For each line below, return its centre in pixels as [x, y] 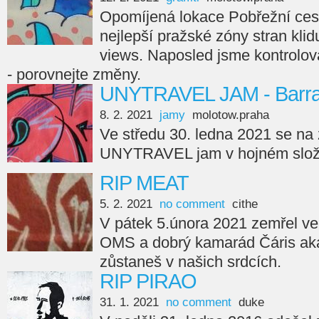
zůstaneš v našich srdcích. [190, 262]
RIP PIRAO [148, 281]
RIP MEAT [144, 183]
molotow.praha [231, 115]
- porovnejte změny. [74, 74]
